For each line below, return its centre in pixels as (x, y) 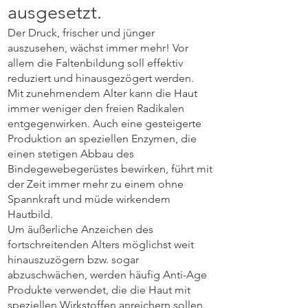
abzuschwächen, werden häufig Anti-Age (107, 275)
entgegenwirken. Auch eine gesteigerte (104, 123)
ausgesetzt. (55, 12)
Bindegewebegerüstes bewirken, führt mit (110, 169)
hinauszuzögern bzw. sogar (73, 260)
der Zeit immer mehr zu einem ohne (96, 184)
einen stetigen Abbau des (71, 154)
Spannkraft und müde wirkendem (89, 199)
